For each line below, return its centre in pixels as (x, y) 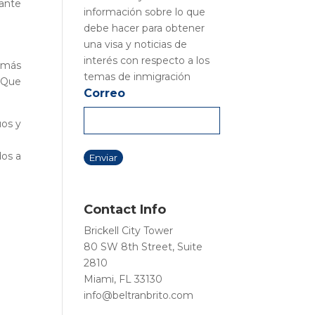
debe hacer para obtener (144, 28)
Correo (105, 93)
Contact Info (125, 210)
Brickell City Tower (129, 231)
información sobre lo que (145, 12)
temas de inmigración (137, 77)
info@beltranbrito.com (139, 295)
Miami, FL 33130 (123, 279)
